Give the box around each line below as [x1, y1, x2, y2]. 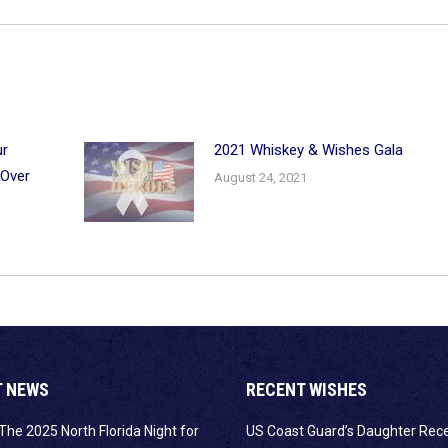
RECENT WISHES [246, 379, 367, 401]
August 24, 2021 [214, 170, 308, 186]
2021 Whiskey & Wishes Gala [214, 141, 404, 160]
